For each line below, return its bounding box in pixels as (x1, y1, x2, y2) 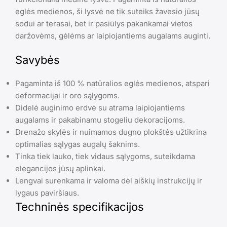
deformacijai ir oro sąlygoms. (15, 90, 120, 100)
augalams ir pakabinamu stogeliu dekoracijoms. (15, 115, 185, 125)
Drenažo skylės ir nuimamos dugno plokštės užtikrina (15, 127, 207, 137)
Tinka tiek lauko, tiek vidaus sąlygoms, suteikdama (15, 151, 195, 161)
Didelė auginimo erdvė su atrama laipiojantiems (15, 102, 185, 112)
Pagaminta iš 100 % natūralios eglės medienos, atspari (15, 78, 210, 88)
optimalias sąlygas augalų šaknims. (15, 139, 140, 149)
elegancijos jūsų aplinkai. (15, 163, 105, 173)
